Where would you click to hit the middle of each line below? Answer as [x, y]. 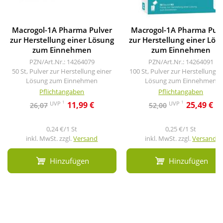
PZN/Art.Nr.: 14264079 [62, 62]
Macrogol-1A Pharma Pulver [62, 30]
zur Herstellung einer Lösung [62, 40]
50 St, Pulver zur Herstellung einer [62, 71]
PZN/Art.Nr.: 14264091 [181, 62]
